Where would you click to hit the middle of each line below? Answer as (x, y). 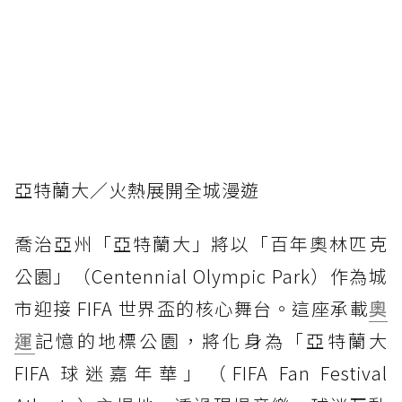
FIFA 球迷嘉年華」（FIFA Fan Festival (201, 372)
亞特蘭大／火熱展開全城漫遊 (137, 189)
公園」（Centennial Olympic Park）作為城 (201, 275)
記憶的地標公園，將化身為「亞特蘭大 (212, 340)
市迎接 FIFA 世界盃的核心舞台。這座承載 (192, 308)
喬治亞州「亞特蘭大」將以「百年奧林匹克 (201, 243)
